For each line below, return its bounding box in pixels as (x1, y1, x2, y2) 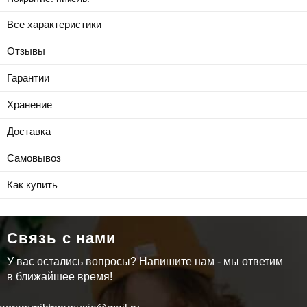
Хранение (7, 98, 52, 110)
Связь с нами (7, 229, 117, 247)
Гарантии (7, 71, 49, 84)
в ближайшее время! (7, 270, 112, 282)
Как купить (7, 178, 58, 191)
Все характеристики (7, 18, 101, 30)
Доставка (7, 125, 51, 137)
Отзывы (7, 45, 45, 57)
